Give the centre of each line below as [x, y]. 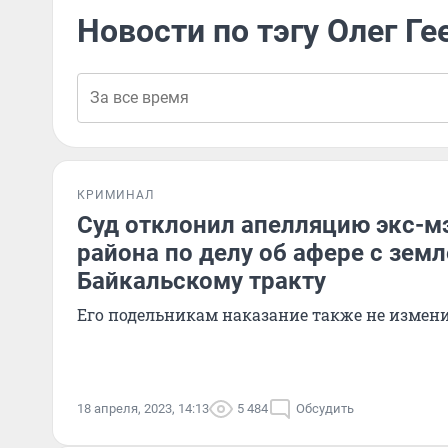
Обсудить [325, 408]
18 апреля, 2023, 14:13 [143, 408]
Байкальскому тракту [201, 281]
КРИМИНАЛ [115, 195]
